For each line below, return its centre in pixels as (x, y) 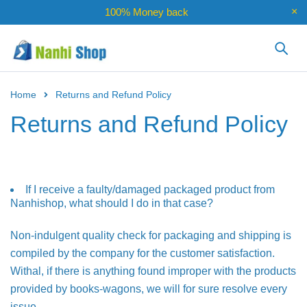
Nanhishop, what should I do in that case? (112, 203)
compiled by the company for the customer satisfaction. (143, 253)
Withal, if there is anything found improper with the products (153, 271)
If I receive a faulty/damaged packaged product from (150, 189)
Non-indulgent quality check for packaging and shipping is (151, 235)
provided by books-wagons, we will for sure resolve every (149, 289)
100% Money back (147, 12)
